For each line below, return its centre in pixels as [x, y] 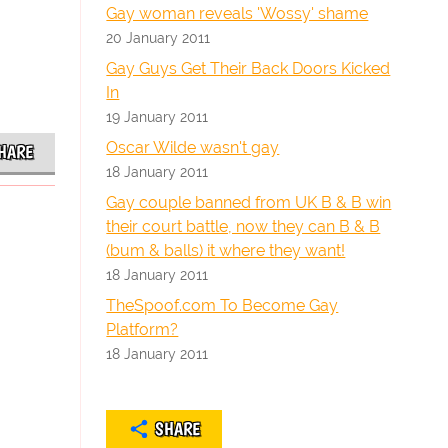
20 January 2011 [158, 37]
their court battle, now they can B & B [243, 226]
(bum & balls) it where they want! [226, 250]
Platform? [142, 329]
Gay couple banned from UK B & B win [249, 202]
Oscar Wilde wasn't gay [193, 147]
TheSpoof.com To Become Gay [222, 305]
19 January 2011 [157, 116]
